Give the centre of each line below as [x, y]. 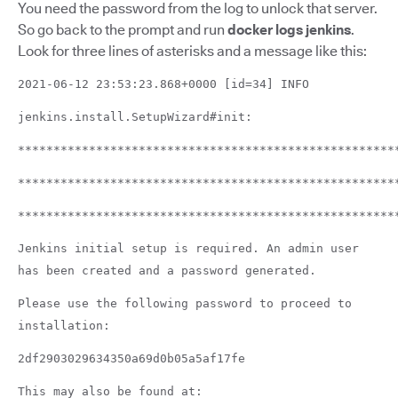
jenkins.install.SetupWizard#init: [135, 117]
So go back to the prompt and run [123, 30]
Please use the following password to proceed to [185, 304]
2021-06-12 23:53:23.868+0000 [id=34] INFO [163, 84]
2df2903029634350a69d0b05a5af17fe [131, 359]
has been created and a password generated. [167, 271]
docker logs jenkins [289, 30]
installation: [64, 326]
